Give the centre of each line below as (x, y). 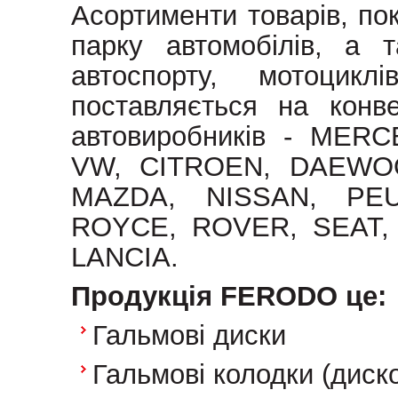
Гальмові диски (189, 336)
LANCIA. (125, 257)
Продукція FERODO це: (229, 297)
